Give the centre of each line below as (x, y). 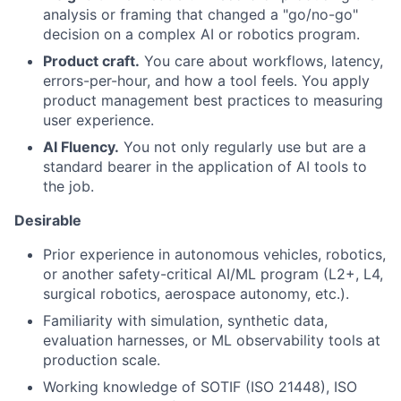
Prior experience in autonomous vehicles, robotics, (214, 254)
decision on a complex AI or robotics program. (201, 34)
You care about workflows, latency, (261, 60)
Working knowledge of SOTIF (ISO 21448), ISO (200, 386)
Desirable (48, 220)
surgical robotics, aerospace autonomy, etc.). (196, 293)
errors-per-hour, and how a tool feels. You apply (206, 80)
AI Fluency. (81, 146)
